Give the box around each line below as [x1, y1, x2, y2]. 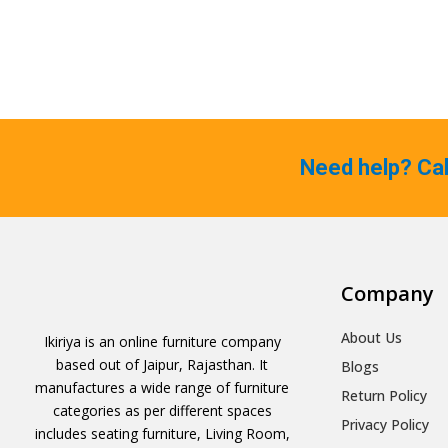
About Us [340, 328, 402, 348]
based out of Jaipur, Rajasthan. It [56, 354, 269, 374]
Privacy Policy [340, 415, 429, 435]
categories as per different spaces [52, 400, 272, 420]
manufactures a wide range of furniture [35, 377, 290, 397]
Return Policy [340, 386, 427, 406]
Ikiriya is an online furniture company [43, 331, 281, 351]
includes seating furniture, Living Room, [34, 423, 290, 443]
